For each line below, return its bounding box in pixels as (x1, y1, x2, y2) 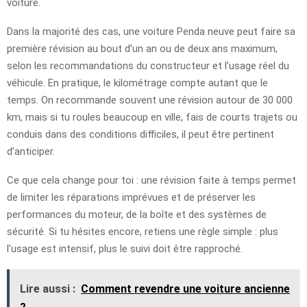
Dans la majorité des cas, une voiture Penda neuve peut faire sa (7, 25, 295, 38)
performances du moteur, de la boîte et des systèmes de (7, 208, 267, 221)
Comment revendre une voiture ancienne (81, 282, 290, 295)
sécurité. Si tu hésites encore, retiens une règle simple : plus (7, 225, 278, 238)
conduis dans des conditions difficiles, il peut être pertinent (7, 127, 274, 140)
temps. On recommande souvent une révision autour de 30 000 (7, 93, 293, 106)
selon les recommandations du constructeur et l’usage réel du (7, 59, 289, 72)
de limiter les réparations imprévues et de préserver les (7, 191, 256, 204)
